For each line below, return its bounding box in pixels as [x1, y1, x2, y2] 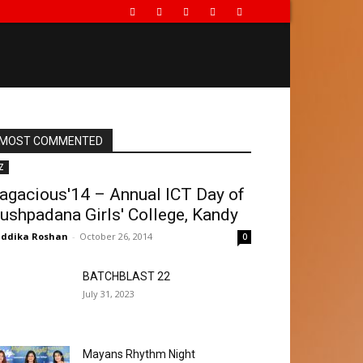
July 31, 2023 [83, 288, 135, 300]
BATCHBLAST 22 [83, 270, 170, 283]
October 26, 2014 [79, 230, 152, 242]
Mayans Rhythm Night [83, 348, 195, 361]
